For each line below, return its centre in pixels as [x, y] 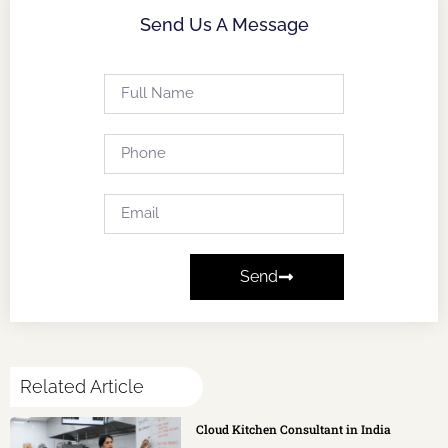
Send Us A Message [224, 24]
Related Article [82, 386]
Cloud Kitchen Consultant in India [294, 428]
